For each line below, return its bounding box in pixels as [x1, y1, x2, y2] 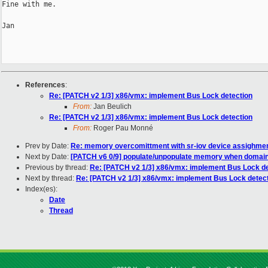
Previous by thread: [25, 163, 90, 172]
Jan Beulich [92, 102, 132, 111]
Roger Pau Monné [92, 124, 153, 133]
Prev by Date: [25, 142, 71, 151]
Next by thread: [25, 174, 76, 183]
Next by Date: [25, 153, 71, 162]
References [25, 81, 65, 90]
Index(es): [25, 185, 57, 194]
